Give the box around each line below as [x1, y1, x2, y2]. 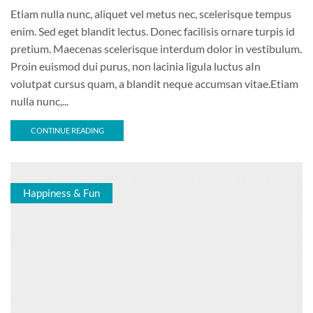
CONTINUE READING [30, 126, 104, 136]
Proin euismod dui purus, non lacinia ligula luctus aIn [10, 59, 261, 73]
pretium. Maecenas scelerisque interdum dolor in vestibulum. [10, 41, 302, 55]
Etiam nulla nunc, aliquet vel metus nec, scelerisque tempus [10, 6, 291, 20]
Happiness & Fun [22, 186, 100, 199]
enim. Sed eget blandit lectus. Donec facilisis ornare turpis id [10, 24, 295, 38]
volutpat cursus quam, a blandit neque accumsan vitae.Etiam [10, 76, 298, 90]
